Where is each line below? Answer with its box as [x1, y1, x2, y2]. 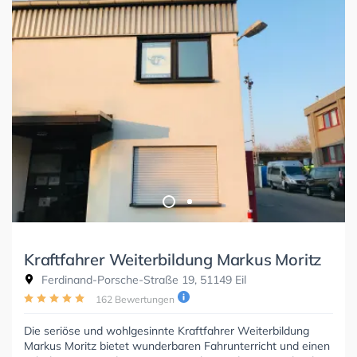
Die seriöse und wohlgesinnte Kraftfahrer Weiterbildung [24, 324, 309, 339]
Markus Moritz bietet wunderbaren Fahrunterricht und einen [24, 339, 330, 354]
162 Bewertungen [96, 293, 175, 306]
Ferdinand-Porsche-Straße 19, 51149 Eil [38, 273, 246, 288]
